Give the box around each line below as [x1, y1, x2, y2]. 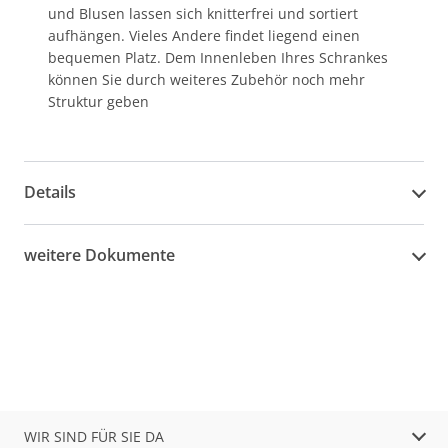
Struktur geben [48, 91, 149, 111]
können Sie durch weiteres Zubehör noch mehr [48, 69, 365, 89]
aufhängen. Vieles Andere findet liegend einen [48, 25, 360, 45]
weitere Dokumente [24, 244, 175, 267]
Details [24, 181, 76, 204]
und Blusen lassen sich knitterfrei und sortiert [48, 3, 358, 23]
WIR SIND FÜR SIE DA [24, 426, 164, 446]
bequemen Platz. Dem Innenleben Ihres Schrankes [48, 47, 388, 67]
